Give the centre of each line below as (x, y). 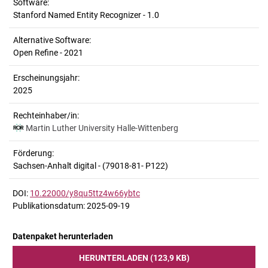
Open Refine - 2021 (48, 53)
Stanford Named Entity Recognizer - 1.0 (86, 15)
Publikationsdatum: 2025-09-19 (71, 205)
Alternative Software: (52, 40)
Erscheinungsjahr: (46, 78)
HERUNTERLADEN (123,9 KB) (134, 258)
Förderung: (33, 153)
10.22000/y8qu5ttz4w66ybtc (85, 193)
